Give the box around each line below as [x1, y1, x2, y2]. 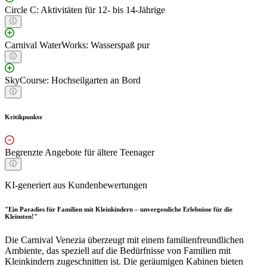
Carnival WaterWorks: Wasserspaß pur [5, 40, 150, 51]
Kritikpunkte [5, 113, 42, 121]
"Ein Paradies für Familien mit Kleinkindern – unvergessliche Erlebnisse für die [5, 206, 232, 213]
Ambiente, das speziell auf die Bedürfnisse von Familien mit [5, 246, 231, 256]
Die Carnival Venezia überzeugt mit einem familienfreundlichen [5, 235, 244, 246]
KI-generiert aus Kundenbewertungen [5, 180, 147, 191]
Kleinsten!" [5, 213, 38, 221]
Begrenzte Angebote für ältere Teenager [5, 147, 154, 158]
